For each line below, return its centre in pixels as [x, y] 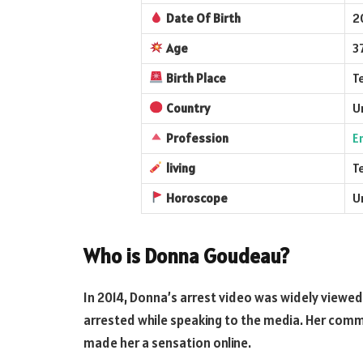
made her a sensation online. [167, 343]
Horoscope [196, 198]
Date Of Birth [203, 18]
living [180, 168]
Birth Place [196, 78]
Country [186, 108]
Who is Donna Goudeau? [186, 256]
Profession [197, 138]
